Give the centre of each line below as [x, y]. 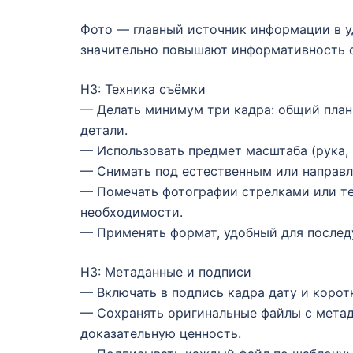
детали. [104, 130]
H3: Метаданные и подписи [166, 272]
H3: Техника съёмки [143, 89]
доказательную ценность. [161, 334]
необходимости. [132, 212]
